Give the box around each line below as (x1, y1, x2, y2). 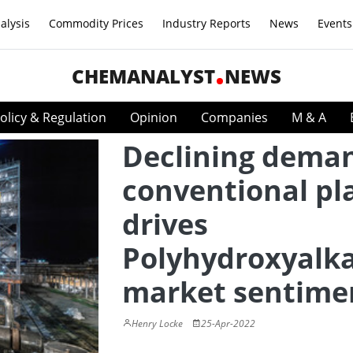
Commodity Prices (49, 16, 143, 31)
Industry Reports (162, 16, 251, 31)
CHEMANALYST (72, 63, 215, 89)
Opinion (130, 109, 177, 126)
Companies (201, 109, 268, 126)
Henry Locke (132, 317, 183, 330)
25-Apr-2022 (201, 317, 255, 330)
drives (122, 205, 208, 243)
